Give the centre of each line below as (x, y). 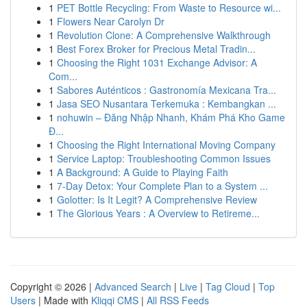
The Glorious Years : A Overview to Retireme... (158, 213)
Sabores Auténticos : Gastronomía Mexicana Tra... (167, 90)
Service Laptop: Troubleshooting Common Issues (164, 158)
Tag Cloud (228, 286)
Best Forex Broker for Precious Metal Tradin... (156, 49)
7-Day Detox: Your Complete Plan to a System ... (162, 186)
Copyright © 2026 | (52, 286)
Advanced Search (133, 286)
